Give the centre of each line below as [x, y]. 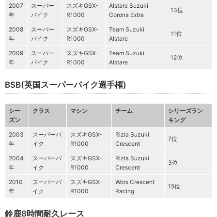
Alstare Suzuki [129, 6]
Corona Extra [126, 15]
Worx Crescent [135, 182]
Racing [125, 191]
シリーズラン [186, 111]
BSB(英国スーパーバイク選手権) [66, 85]
